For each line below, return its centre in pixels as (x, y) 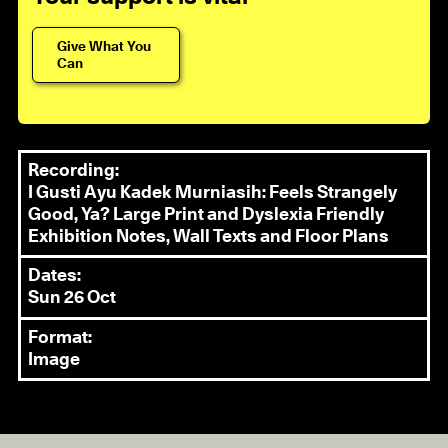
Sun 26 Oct (72, 298)
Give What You (104, 46)
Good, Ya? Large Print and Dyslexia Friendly (206, 215)
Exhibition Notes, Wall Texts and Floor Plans (209, 237)
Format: (60, 337)
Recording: (74, 171)
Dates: (55, 276)
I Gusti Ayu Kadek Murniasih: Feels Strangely (213, 193)
